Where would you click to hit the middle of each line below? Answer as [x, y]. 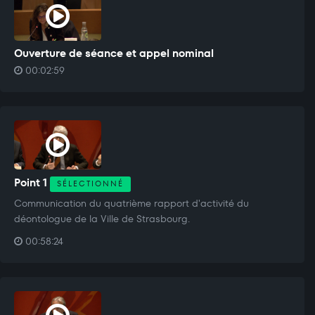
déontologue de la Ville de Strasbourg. [102, 218]
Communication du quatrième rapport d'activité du [131, 203]
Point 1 [32, 182]
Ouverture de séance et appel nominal [114, 53]
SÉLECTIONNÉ [90, 184]
